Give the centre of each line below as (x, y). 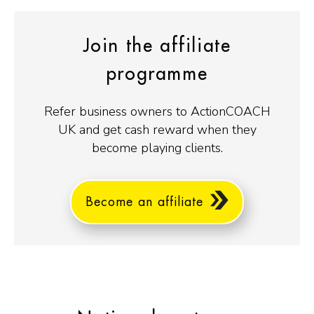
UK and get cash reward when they (157, 130)
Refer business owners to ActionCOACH (157, 112)
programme (157, 75)
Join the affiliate (157, 47)
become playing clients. (157, 148)
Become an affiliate (145, 202)
